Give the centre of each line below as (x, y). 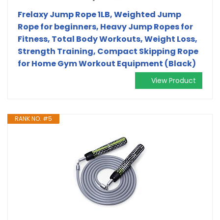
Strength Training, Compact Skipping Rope (108, 51)
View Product (174, 80)
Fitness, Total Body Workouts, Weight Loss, (108, 39)
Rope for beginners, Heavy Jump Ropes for (105, 27)
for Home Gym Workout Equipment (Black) (107, 63)
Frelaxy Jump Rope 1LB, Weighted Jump (99, 14)
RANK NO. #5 (33, 118)
